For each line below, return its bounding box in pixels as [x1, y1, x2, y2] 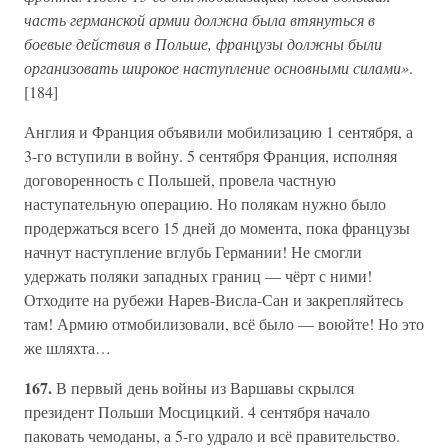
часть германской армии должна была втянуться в [24, 9, 375, 30]
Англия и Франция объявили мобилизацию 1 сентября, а [24, 121, 413, 142]
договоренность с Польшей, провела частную [24, 169, 336, 190]
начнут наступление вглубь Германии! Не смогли [24, 241, 362, 262]
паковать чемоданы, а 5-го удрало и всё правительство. [24, 425, 400, 446]
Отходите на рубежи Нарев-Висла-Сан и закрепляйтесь [24, 289, 403, 310]
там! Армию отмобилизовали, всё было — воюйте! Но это [24, 313, 424, 334]
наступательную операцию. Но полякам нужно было [24, 193, 386, 214]
